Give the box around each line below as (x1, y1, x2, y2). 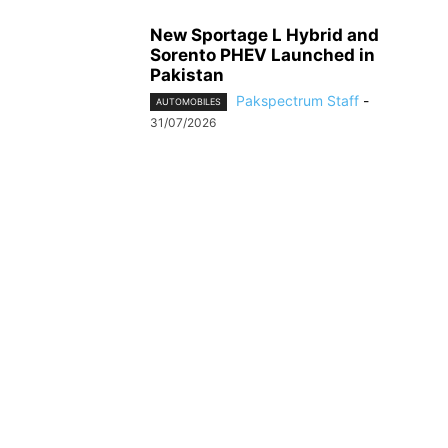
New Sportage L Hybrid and (150, 25, 379, 46)
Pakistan (150, 65, 224, 86)
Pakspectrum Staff (236, 92, 359, 110)
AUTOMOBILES (156, 96, 221, 108)
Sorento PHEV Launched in (150, 45, 375, 66)
